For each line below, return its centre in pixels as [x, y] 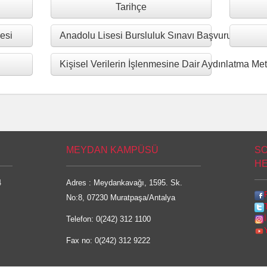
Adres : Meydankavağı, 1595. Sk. [124, 183]
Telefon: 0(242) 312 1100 [108, 219]
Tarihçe [131, 7]
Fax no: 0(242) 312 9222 [108, 240]
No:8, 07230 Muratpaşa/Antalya [120, 198]
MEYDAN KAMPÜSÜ [112, 150]
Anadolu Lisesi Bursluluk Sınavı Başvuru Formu [161, 35]
